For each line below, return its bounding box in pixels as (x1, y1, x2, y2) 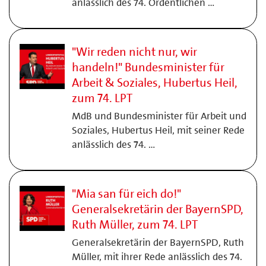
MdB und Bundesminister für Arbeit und (71, 109, 246, 122)
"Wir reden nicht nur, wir (71, 44, 197, 59)
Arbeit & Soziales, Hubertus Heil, (71, 75, 237, 90)
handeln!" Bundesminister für (71, 59, 224, 75)
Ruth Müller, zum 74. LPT (71, 217, 198, 232)
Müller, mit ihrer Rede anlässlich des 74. (71, 250, 242, 263)
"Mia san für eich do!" (71, 186, 181, 201)
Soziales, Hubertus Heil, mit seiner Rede (71, 123, 245, 137)
